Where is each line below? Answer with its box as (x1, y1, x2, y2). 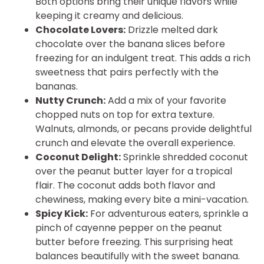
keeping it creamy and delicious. (35, 9, 183, 23)
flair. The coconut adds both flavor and (35, 179, 215, 193)
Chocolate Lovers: (35, 23, 126, 37)
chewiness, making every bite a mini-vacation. (35, 193, 249, 207)
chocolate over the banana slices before (35, 37, 225, 51)
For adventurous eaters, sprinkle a (88, 207, 248, 221)
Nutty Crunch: (35, 94, 105, 108)
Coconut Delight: (35, 150, 121, 164)
